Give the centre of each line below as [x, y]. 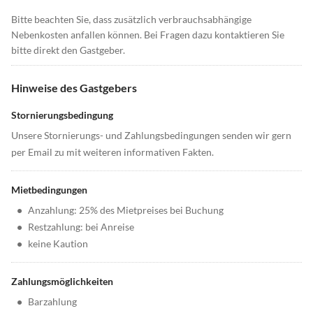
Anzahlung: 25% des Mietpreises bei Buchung [126, 210]
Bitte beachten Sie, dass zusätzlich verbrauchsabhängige [131, 20]
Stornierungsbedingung [62, 115]
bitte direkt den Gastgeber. [68, 50]
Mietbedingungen [49, 190]
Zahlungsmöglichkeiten [62, 282]
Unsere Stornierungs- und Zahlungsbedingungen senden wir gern [151, 136]
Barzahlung [52, 302]
